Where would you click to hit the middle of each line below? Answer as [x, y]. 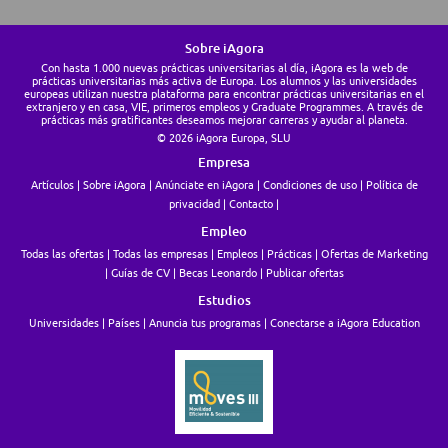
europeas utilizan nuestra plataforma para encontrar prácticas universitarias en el [224, 94]
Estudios [224, 300]
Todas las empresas [160, 254]
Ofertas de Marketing [374, 254]
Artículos [52, 185]
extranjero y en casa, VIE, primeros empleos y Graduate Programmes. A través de [224, 107]
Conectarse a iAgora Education [344, 323]
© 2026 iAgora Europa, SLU [224, 138]
